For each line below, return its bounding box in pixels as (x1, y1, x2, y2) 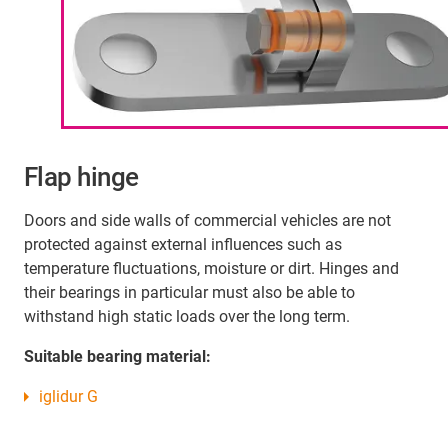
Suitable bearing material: (24, 347, 211, 367)
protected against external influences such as (24, 235, 342, 255)
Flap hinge (24, 162, 139, 193)
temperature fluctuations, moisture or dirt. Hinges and (24, 259, 399, 279)
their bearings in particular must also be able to (24, 283, 355, 303)
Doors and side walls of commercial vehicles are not (24, 211, 391, 231)
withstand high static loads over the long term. (24, 307, 350, 327)
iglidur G (39, 387, 98, 407)
